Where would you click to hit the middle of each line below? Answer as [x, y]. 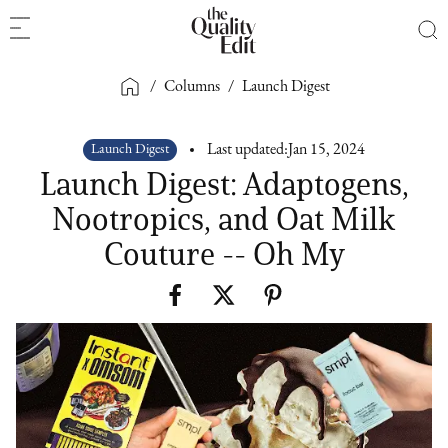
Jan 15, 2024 [326, 150]
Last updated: [247, 150]
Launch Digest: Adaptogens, [224, 183]
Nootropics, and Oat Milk [224, 218]
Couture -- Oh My [224, 253]
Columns [192, 86]
